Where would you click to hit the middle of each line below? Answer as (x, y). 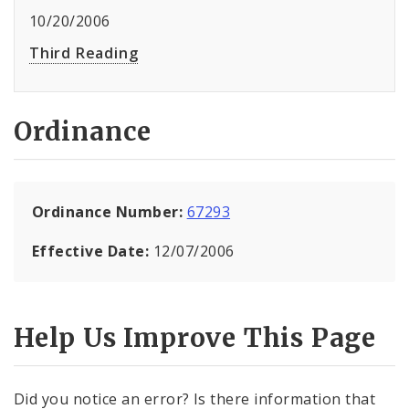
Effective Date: (93, 251)
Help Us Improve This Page (195, 337)
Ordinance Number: (110, 211)
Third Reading (84, 53)
